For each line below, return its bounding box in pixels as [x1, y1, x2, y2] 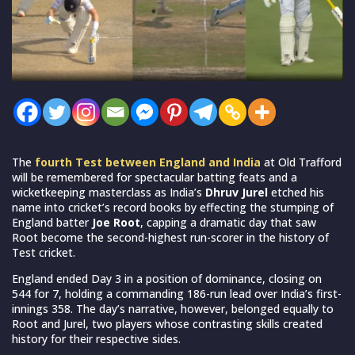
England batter [12, 214, 92, 230]
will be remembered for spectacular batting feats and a [12, 169, 297, 185]
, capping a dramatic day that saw [140, 214, 316, 230]
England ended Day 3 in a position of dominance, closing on [12, 270, 322, 286]
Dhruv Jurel [205, 184, 268, 200]
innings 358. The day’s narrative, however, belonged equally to [12, 300, 334, 316]
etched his [268, 184, 324, 200]
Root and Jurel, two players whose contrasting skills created [12, 315, 323, 331]
